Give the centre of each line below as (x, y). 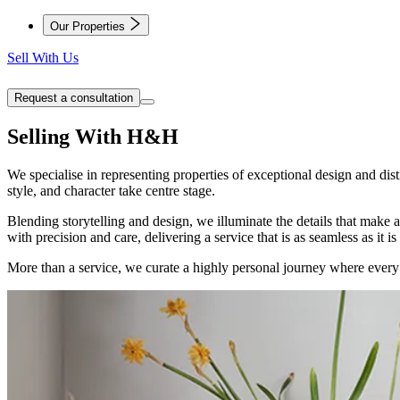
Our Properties (89, 26)
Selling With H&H (93, 136)
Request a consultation (74, 98)
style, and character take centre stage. (111, 190)
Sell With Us (43, 58)
